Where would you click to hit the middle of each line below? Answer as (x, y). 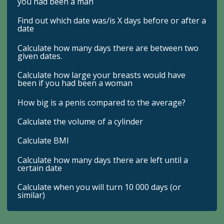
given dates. (40, 56)
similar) (31, 195)
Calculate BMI (43, 141)
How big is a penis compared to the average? (102, 102)
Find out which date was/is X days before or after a (112, 21)
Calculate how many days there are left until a (103, 160)
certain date (40, 168)
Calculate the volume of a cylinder (80, 121)
